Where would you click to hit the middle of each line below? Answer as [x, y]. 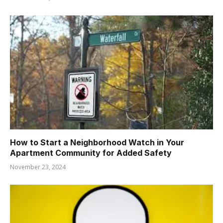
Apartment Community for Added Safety [91, 153]
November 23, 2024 [38, 167]
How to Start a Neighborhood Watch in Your [97, 143]
